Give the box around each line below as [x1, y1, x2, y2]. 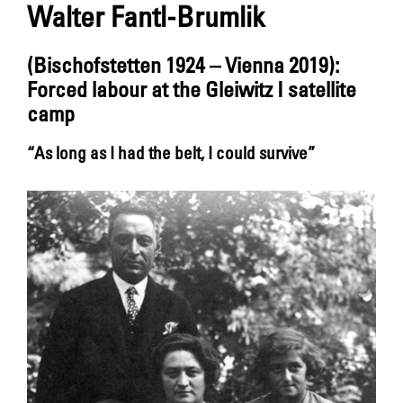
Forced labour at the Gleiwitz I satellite [27, 75, 356, 102]
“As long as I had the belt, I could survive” [27, 141, 315, 163]
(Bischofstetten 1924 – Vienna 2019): [27, 50, 339, 77]
